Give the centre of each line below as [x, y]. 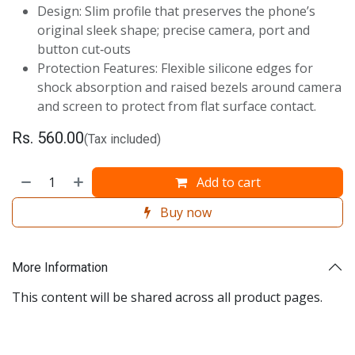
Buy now [184, 212]
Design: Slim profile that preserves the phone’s [176, 11]
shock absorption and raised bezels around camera [189, 87]
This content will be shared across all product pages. [167, 297]
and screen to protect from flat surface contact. [177, 106]
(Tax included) [122, 139]
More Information [60, 267]
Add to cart [227, 182]
